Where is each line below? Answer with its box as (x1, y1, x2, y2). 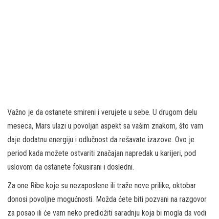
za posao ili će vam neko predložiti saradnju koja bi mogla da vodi (7, 208, 206, 218)
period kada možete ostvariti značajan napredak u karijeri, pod (7, 148, 196, 158)
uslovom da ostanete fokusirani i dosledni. (7, 162, 134, 172)
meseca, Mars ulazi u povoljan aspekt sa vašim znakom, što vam (7, 121, 203, 131)
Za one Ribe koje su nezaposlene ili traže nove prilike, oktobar (7, 180, 196, 190)
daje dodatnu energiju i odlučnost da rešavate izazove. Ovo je (7, 134, 195, 144)
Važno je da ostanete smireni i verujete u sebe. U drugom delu (7, 107, 197, 117)
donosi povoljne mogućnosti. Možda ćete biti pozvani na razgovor (7, 194, 207, 204)
